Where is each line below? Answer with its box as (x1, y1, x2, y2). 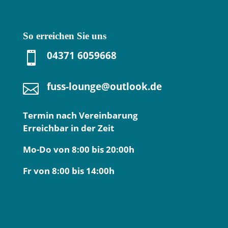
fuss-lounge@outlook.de (46, 80, 162, 94)
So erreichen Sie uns (22, 31, 106, 42)
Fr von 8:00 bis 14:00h (22, 165, 115, 177)
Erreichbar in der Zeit (22, 122, 114, 134)
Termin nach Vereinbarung (22, 109, 138, 122)
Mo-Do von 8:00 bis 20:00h (22, 144, 134, 156)
